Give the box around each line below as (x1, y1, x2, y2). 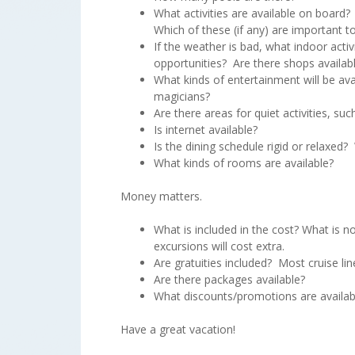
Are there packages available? (154, 271, 305, 287)
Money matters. (120, 188, 202, 204)
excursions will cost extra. (154, 238, 284, 254)
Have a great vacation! (120, 321, 235, 337)
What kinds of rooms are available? (154, 155, 334, 170)
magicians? (154, 88, 210, 104)
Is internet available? (154, 121, 258, 137)
